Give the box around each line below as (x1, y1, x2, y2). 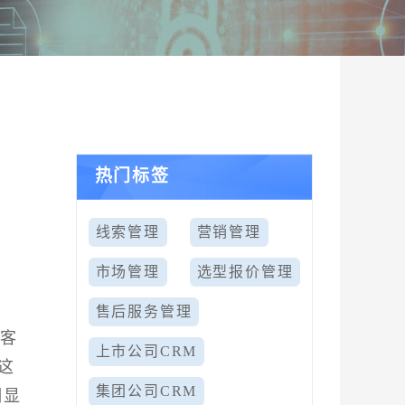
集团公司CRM (95, 383, 198, 399)
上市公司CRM (95, 344, 198, 359)
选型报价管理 (196, 264, 294, 279)
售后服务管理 (95, 304, 193, 319)
